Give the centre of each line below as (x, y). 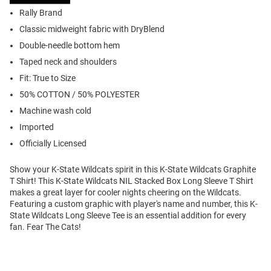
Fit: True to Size (47, 78)
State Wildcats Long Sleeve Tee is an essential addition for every (128, 216)
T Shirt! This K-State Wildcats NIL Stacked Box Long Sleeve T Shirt (132, 181)
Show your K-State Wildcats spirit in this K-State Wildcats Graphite (133, 170)
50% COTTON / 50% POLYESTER (80, 95)
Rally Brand (41, 13)
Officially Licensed (53, 144)
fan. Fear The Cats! (45, 227)
